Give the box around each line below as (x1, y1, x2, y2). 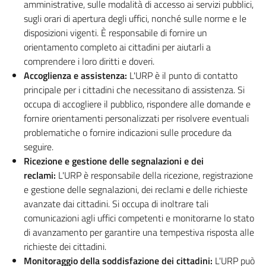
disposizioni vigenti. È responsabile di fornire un (24, 26, 207, 40)
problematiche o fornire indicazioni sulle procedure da (24, 125, 232, 140)
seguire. (24, 140, 53, 154)
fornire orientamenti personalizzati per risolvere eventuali (24, 111, 249, 125)
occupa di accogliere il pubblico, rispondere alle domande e (24, 97, 251, 111)
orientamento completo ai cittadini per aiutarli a (24, 40, 211, 54)
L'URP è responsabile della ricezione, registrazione (56, 168, 253, 182)
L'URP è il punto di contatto (127, 68, 237, 83)
